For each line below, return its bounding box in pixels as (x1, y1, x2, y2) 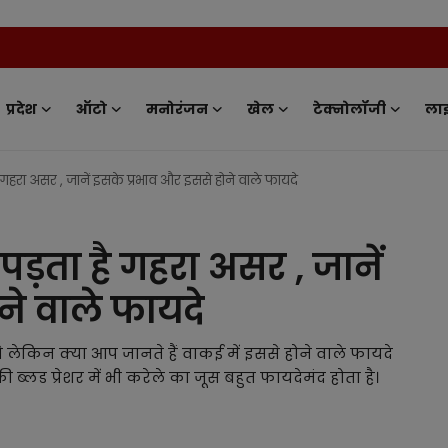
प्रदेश (6, 99, 37, 119)
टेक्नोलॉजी (313, 99, 386, 119)
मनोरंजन (146, 99, 208, 119)
